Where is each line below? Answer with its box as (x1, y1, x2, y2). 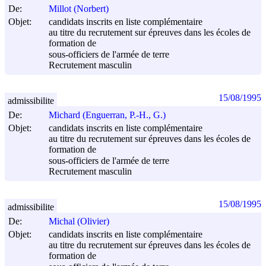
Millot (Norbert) (49, 4, 109, 14)
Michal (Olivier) (49, 216, 109, 227)
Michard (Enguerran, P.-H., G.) (49, 110, 166, 121)
